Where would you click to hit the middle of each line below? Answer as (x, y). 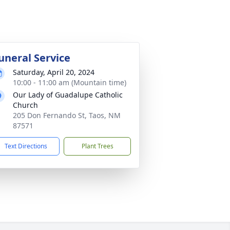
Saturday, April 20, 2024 (54, 72)
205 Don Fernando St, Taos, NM (67, 115)
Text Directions (26, 146)
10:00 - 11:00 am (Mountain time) (70, 82)
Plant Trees (97, 146)
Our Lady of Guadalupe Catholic (68, 94)
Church (25, 105)
